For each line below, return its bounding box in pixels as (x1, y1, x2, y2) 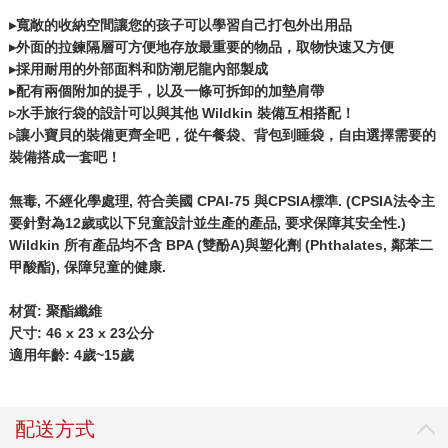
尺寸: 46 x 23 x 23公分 (8, 324, 154, 341)
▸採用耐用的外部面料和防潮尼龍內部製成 (8, 60, 268, 77)
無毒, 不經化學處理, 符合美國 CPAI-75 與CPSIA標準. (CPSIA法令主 (8, 192, 435, 209)
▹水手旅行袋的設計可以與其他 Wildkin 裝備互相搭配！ (8, 104, 355, 121)
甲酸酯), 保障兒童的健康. (8, 258, 166, 275)
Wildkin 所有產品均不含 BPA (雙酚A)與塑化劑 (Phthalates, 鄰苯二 (8, 236, 433, 253)
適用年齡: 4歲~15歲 (8, 346, 134, 363)
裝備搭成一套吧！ (8, 148, 121, 165)
